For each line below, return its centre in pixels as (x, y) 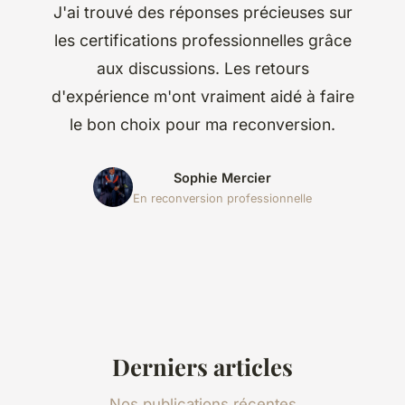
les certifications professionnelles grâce (202, 40)
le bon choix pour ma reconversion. (202, 124)
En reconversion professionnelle (222, 198)
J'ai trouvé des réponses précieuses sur (202, 12)
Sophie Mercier (222, 177)
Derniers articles (202, 366)
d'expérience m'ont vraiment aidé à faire (202, 96)
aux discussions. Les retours (202, 68)
